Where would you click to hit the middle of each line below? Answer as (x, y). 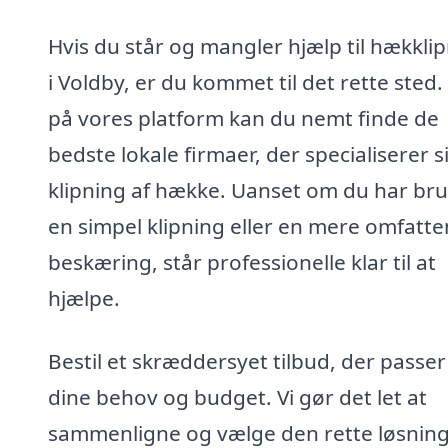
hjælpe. (84, 297)
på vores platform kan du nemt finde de (243, 117)
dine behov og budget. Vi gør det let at (237, 397)
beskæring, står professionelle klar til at (242, 261)
